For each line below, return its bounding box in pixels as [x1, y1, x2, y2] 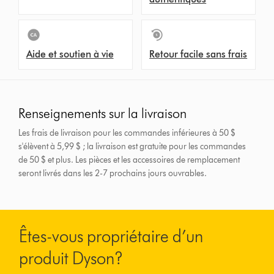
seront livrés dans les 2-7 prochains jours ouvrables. [18, 168, 207, 179]
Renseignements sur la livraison [18, 105, 187, 122]
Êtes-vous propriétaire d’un [19, 226, 204, 247]
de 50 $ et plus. [18, 155, 76, 166]
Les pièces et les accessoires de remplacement [75, 155, 240, 166]
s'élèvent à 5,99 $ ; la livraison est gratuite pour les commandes [18, 141, 246, 152]
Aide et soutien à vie [26, 48, 114, 61]
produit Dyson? [19, 248, 124, 269]
